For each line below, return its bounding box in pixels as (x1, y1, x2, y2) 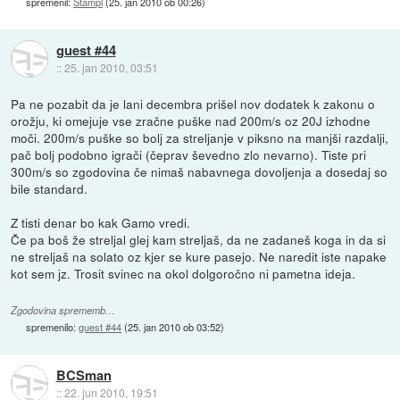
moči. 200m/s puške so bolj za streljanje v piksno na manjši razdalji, (11, 128, 389, 146)
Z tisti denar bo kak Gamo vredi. (11, 212, 191, 231)
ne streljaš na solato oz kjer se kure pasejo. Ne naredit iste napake (11, 246, 387, 265)
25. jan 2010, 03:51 (63, 59, 158, 75)
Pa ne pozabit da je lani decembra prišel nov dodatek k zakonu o (11, 94, 376, 112)
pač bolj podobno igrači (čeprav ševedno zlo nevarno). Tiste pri (11, 145, 367, 163)
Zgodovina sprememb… (11, 303, 116, 317)
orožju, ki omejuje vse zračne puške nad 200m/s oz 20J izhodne (11, 111, 371, 129)
